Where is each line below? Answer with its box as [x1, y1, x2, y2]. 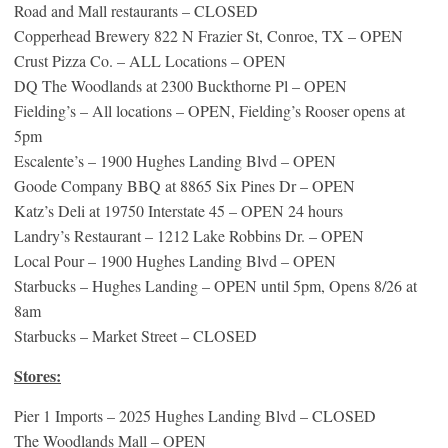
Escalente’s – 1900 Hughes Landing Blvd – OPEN [14, 149, 336, 171]
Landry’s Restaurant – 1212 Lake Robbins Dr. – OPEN [14, 224, 364, 246]
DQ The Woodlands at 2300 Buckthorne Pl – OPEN [14, 74, 347, 96]
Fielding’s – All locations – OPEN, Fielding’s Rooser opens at [14, 99, 405, 121]
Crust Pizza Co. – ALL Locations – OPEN [14, 49, 286, 71]
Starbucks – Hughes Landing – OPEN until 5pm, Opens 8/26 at [14, 274, 417, 296]
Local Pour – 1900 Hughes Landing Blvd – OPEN [14, 249, 336, 271]
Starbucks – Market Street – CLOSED [14, 324, 257, 346]
